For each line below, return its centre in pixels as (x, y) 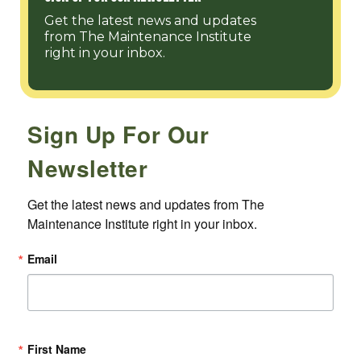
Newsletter (88, 168)
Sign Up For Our (118, 135)
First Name (57, 349)
